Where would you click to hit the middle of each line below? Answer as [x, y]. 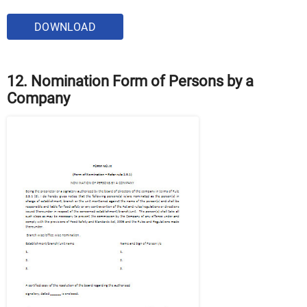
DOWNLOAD [65, 27]
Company [38, 99]
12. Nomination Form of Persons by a [130, 82]
